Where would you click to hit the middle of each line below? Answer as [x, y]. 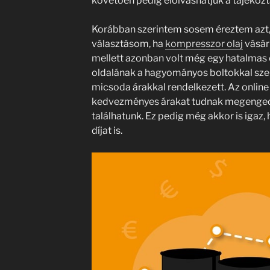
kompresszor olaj [204, 44]
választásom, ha [128, 44]
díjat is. [107, 130]
